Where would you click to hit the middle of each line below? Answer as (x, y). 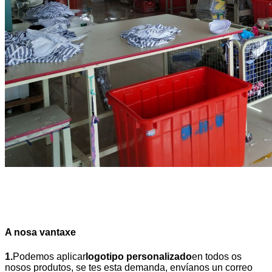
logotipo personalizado (139, 257)
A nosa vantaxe (40, 233)
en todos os (217, 257)
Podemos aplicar (49, 257)
